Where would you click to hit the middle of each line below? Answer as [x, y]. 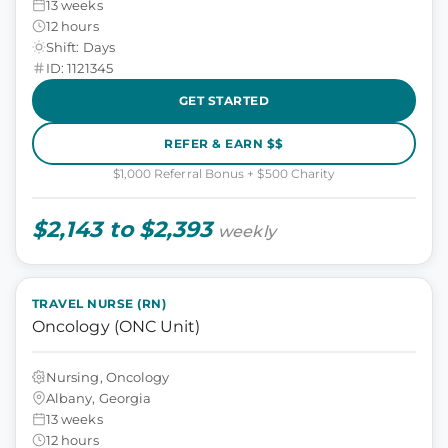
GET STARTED [224, 100]
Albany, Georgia [99, 397]
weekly [247, 231]
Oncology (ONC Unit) [116, 326]
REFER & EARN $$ [224, 143]
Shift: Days [80, 46]
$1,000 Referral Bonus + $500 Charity [224, 173]
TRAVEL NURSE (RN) [99, 303]
